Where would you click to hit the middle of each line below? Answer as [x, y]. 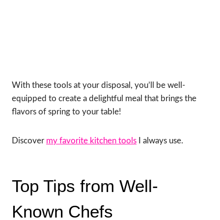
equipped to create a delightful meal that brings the [104, 99]
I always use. [160, 141]
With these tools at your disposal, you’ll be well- [98, 85]
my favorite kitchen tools [91, 141]
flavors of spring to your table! [67, 112]
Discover [29, 141]
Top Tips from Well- [85, 186]
